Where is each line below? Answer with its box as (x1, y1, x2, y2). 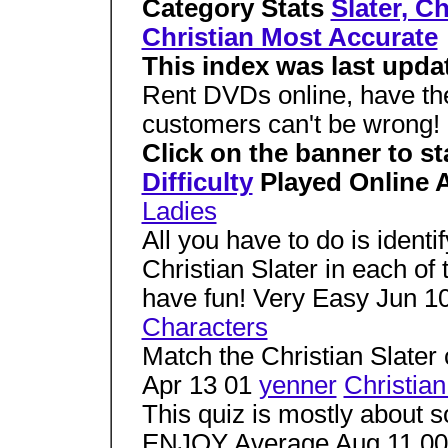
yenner (258, 371, 337, 399)
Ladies (141, 197, 217, 225)
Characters (141, 313, 268, 341)
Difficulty (141, 168, 253, 196)
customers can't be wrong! (141, 110, 440, 138)
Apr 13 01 (141, 371, 259, 399)
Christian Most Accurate (141, 23, 438, 51)
